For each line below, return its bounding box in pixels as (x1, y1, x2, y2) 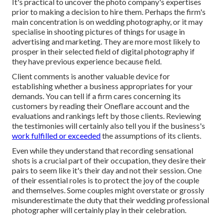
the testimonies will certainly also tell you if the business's (12, 121, 205, 131)
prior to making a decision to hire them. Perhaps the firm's (12, 7, 206, 17)
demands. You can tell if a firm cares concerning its (12, 91, 181, 101)
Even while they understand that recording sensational (12, 146, 193, 156)
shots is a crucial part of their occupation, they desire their (12, 156, 206, 166)
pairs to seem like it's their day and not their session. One (12, 166, 202, 175)
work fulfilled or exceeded (12, 131, 101, 141)
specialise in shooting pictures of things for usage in (12, 27, 185, 37)
